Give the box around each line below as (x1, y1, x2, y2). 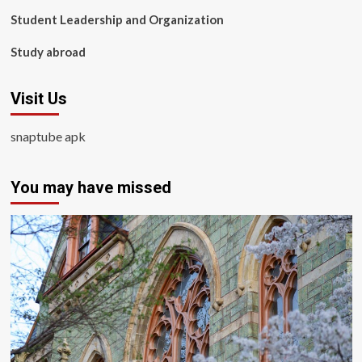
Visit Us (10, 89, 67, 108)
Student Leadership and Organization (10, 12, 224, 27)
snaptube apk (10, 128, 86, 144)
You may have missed (10, 178, 171, 197)
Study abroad (10, 44, 86, 59)
